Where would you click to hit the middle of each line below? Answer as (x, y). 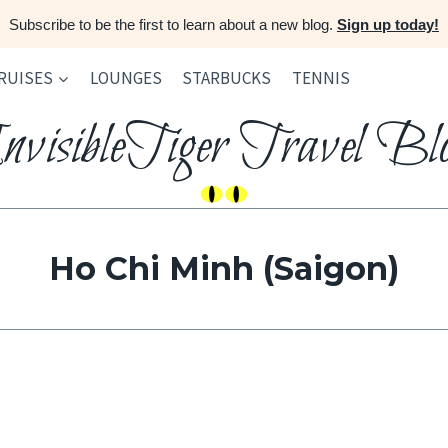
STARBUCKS (227, 77)
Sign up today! (388, 24)
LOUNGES (126, 77)
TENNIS (320, 77)
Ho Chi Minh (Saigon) (224, 268)
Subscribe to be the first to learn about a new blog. (173, 24)
